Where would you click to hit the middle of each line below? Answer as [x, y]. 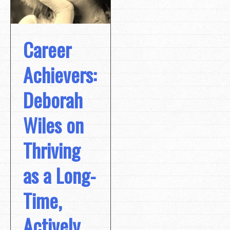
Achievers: [60, 74]
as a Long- [60, 175]
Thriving [52, 150]
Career [47, 49]
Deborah [53, 99]
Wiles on [53, 124]
